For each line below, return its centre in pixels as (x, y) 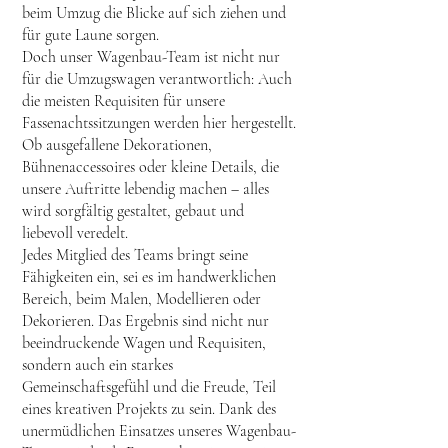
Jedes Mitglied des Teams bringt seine (135, 255)
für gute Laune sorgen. (90, 35)
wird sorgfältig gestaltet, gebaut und (133, 211)
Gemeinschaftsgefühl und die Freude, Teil (149, 387)
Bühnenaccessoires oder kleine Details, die (150, 167)
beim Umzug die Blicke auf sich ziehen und (154, 13)
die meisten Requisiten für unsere (123, 101)
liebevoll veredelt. (75, 233)
